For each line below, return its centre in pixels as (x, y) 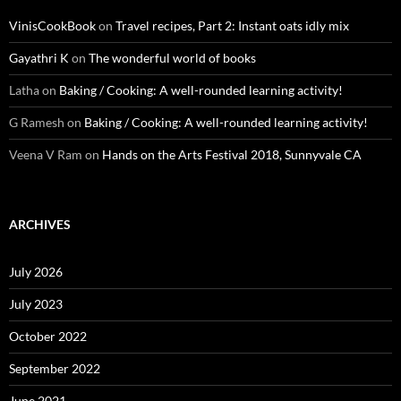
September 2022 (55, 368)
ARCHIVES (40, 224)
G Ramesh (37, 122)
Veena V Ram (46, 154)
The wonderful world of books (172, 58)
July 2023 (36, 304)
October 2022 (48, 336)
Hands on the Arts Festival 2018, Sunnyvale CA (232, 154)
